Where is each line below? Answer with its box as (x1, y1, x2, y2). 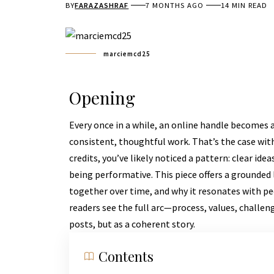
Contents (98, 247, 154, 266)
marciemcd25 (103, 49, 150, 58)
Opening (68, 86, 135, 109)
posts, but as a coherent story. (68, 218, 195, 231)
